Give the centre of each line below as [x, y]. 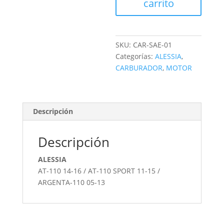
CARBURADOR [139, 68]
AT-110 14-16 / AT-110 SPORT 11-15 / [99, 171]
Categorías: [135, 56]
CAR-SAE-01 [153, 45]
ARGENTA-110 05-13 [71, 182]
